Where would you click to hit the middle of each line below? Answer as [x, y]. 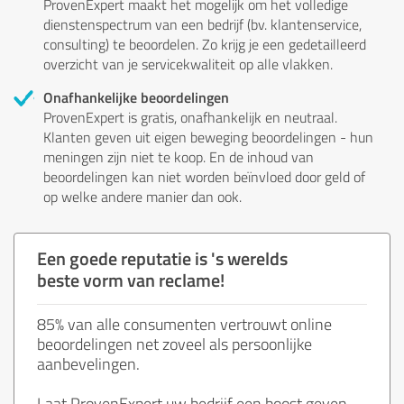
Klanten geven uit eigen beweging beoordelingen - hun [208, 137]
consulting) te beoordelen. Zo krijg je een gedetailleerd [205, 44]
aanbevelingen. [88, 363]
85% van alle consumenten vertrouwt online [184, 323]
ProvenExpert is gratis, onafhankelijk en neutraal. [190, 117]
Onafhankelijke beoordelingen [136, 96]
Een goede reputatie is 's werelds [162, 257]
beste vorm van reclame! [131, 279]
